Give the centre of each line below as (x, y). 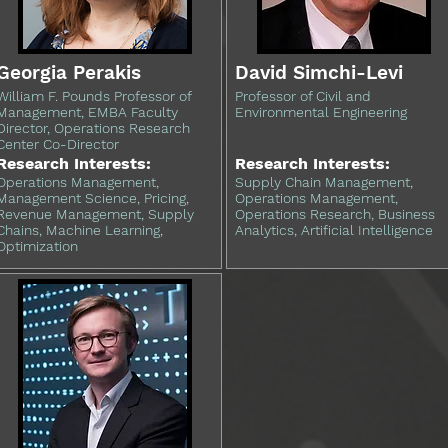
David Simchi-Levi (319, 72)
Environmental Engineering (321, 112)
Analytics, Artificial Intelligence (334, 230)
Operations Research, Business (335, 214)
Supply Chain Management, (324, 182)
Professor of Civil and (303, 96)
